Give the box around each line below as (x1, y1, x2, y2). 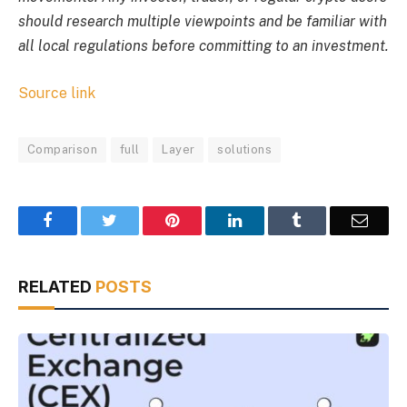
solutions (217, 142, 272, 156)
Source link (18, 84, 95, 102)
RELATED (18, 276, 95, 296)
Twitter (116, 211, 164, 228)
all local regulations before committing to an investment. (18, 37, 389, 55)
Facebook (51, 211, 115, 228)
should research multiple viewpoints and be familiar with (18, 13, 387, 31)
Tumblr (301, 211, 350, 228)
